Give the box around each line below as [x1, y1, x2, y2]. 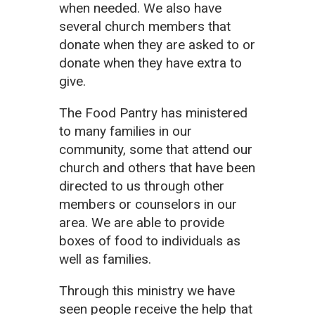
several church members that [59, 18, 231, 34]
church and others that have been [59, 159, 255, 176]
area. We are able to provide [59, 214, 224, 231]
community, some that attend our [59, 141, 252, 157]
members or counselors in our [59, 195, 237, 212]
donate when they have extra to [59, 54, 242, 71]
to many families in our [59, 122, 192, 139]
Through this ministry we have [59, 282, 235, 299]
